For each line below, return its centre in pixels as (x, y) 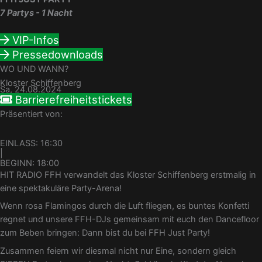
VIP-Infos (36, 39)
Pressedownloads (58, 54)
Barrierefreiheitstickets (74, 99)
